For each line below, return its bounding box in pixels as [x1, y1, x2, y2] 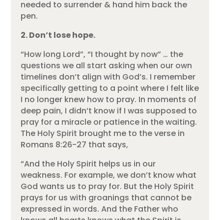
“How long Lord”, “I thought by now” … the [21, 49, 184, 60]
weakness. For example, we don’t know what [21, 169, 197, 181]
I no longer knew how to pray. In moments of [21, 94, 197, 106]
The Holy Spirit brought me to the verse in [21, 128, 185, 139]
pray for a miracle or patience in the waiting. [21, 116, 197, 128]
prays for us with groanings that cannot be [21, 192, 192, 204]
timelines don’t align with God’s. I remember [21, 71, 196, 83]
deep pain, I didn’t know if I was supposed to [21, 105, 197, 117]
